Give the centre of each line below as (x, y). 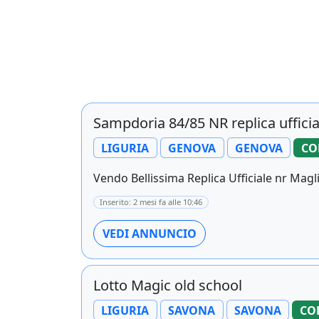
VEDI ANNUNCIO (150, 234)
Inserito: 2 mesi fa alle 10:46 (151, 202)
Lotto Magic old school (168, 286)
